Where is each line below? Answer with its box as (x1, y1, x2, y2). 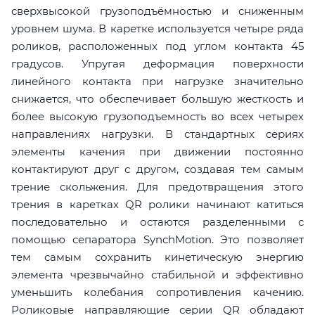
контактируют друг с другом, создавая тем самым (11, 162, 304, 176)
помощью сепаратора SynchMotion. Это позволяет (11, 233, 304, 247)
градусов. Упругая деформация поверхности (11, 57, 304, 71)
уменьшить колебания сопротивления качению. (11, 285, 304, 300)
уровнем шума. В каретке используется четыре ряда (11, 22, 304, 36)
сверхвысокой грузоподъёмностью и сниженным (11, 4, 304, 18)
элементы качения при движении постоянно (11, 145, 304, 159)
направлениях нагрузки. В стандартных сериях (11, 127, 304, 141)
